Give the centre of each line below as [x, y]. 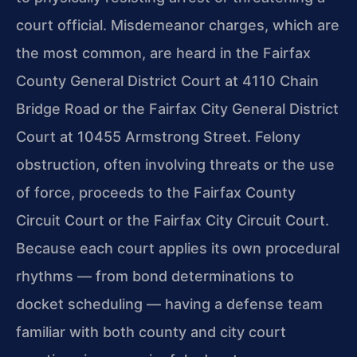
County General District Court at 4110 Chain [167, 81]
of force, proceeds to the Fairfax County [156, 193]
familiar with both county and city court [151, 332]
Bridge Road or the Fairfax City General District [177, 109]
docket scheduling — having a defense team [169, 304]
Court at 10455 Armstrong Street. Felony [158, 137]
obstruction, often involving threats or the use [175, 165]
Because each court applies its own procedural [178, 249]
